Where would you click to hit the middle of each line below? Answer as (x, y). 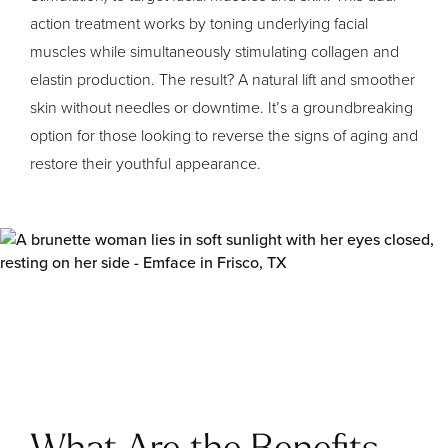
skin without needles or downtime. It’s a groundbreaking (221, 107)
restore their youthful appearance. (145, 163)
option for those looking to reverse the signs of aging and (224, 135)
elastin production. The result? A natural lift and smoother (222, 79)
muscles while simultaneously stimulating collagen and (214, 51)
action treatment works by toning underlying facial (199, 23)
